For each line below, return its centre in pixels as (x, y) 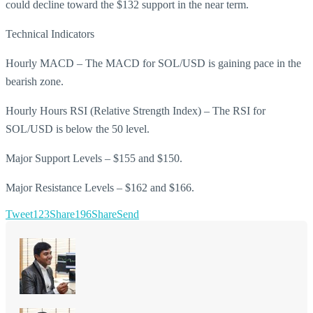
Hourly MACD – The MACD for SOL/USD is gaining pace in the (153, 63)
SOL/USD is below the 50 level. (78, 129)
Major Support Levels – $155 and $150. (94, 158)
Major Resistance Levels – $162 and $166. (100, 187)
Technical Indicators (50, 34)
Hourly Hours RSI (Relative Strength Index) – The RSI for (136, 110)
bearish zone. (35, 81)
